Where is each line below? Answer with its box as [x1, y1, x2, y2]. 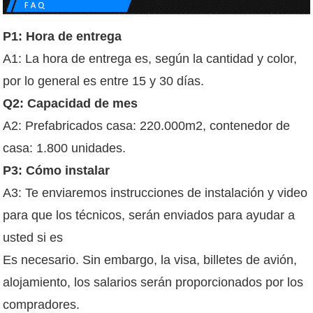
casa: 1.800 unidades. [3, 141, 126, 156]
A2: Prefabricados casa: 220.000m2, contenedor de [3, 119, 291, 133]
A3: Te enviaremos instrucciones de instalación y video [3, 186, 308, 201]
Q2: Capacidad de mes [3, 96, 138, 111]
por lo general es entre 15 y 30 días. [3, 74, 205, 89]
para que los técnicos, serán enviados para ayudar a [3, 208, 296, 223]
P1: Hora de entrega [3, 29, 122, 44]
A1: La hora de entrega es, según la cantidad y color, [3, 52, 298, 66]
